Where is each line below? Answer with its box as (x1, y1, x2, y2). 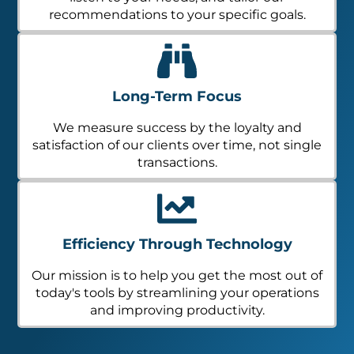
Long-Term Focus (112, 88, 242, 106)
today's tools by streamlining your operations (35, 285, 319, 301)
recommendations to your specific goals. (48, 7, 306, 23)
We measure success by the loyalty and (52, 120, 302, 136)
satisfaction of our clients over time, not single (32, 137, 322, 153)
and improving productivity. (89, 303, 265, 318)
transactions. (137, 155, 217, 171)
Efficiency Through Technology (62, 235, 292, 254)
